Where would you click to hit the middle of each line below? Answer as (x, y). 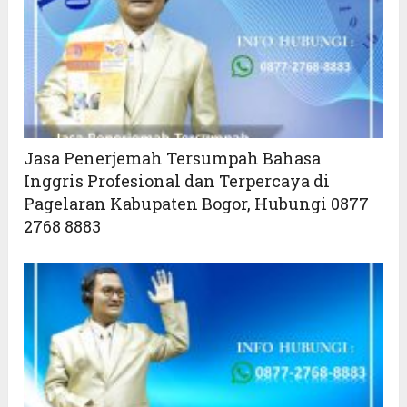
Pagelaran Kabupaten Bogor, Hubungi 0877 (197, 203)
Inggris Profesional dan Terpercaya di (177, 180)
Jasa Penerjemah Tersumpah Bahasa (173, 158)
